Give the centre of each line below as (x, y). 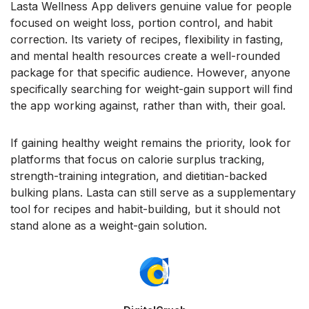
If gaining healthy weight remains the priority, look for (151, 143)
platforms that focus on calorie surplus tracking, (138, 160)
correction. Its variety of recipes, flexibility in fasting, (147, 40)
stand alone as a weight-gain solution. (109, 226)
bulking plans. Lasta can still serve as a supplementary (153, 193)
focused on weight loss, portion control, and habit (141, 23)
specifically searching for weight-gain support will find (151, 89)
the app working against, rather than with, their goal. (148, 106)
